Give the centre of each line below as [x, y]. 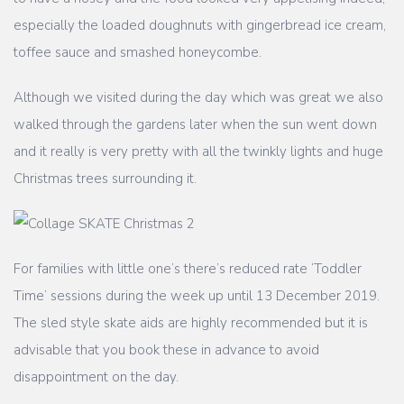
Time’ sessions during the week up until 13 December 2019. [198, 295]
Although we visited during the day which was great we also [198, 97]
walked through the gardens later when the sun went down [195, 124]
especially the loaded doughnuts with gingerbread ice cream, [200, 25]
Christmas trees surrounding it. [109, 178]
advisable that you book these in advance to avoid [166, 349]
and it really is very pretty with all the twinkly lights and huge [198, 151]
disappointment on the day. [96, 376]
